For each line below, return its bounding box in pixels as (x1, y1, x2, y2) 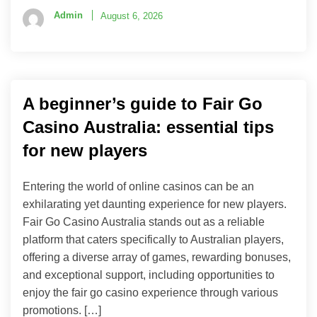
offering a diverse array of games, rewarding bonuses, (23, 250, 291, 263)
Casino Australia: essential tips (23, 117, 274, 137)
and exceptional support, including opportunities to (23, 268, 275, 281)
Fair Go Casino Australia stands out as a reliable (23, 215, 265, 228)
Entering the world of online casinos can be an (23, 180, 254, 192)
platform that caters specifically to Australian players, (23, 233, 284, 246)
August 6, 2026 (100, 10, 163, 21)
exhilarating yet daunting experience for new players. (23, 197, 287, 210)
